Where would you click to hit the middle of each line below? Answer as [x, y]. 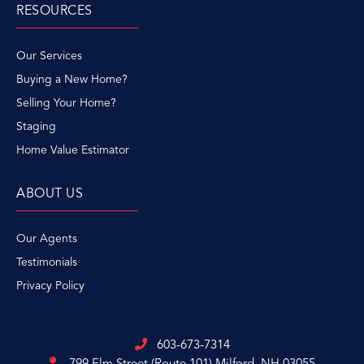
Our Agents [47, 238]
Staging [36, 126]
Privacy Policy [50, 286]
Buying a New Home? [72, 79]
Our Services [49, 56]
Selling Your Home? [66, 103]
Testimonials [47, 262]
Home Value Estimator [73, 150]
